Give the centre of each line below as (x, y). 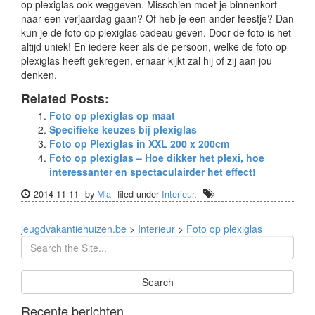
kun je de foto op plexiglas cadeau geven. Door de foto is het (156, 32)
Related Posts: (65, 98)
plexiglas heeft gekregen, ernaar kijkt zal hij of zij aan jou (147, 60)
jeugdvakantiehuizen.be (74, 228)
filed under (140, 194)
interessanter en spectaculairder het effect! (153, 171)
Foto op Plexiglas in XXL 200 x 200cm (139, 143)
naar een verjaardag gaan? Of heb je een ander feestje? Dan (157, 18)
